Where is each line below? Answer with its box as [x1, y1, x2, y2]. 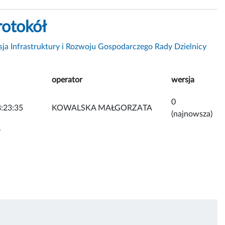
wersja [171, 75, 194, 84]
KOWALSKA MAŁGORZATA [52, 103, 152, 112]
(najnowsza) [171, 109, 212, 118]
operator [52, 75, 82, 84]
